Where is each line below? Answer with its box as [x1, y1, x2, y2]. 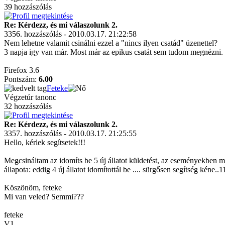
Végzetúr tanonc [4, 93, 56, 101]
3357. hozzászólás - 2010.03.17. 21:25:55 [4, 129, 137, 138]
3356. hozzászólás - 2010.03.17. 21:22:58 [4, 30, 137, 38]
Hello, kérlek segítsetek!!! [4, 138, 85, 147]
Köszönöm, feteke [4, 183, 62, 192]
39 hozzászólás [4, 3, 52, 11]
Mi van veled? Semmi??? [4, 192, 86, 201]
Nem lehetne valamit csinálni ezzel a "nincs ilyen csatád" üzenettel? [4, 39, 217, 47]
